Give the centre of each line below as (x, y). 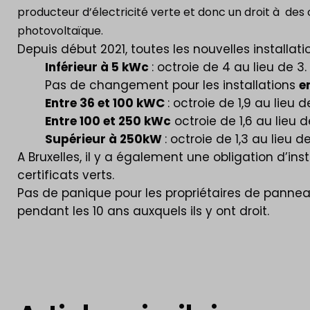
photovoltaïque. (62, 31)
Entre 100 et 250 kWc (108, 121)
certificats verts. (67, 175)
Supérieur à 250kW (105, 139)
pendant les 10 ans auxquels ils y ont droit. (143, 211)
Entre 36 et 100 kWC (106, 103)
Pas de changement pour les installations (172, 85)
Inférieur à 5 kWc (98, 67)
